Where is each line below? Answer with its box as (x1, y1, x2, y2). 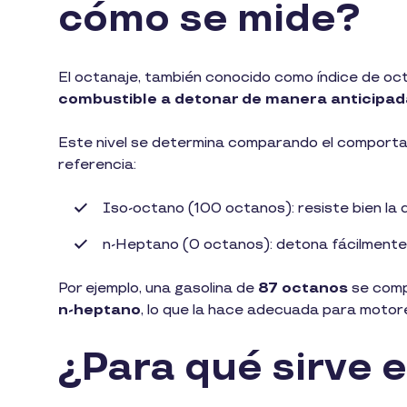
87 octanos (254, 279, 348, 297)
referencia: (58, 155, 140, 174)
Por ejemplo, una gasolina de (58, 279, 254, 297)
